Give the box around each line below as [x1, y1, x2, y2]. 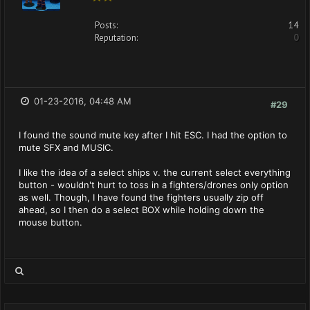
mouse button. [19, 217, 82, 228]
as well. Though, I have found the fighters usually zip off [19, 192, 264, 203]
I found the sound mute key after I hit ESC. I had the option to [19, 129, 287, 140]
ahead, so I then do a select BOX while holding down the [19, 204, 264, 215]
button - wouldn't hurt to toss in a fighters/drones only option [19, 179, 289, 190]
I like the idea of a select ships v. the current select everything [19, 167, 291, 178]
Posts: [95, 19, 118, 31]
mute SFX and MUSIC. [19, 142, 113, 153]
